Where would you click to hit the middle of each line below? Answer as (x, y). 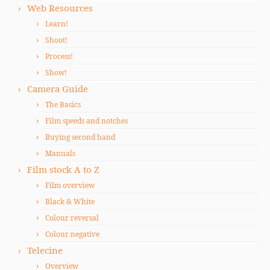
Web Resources (60, 8)
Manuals (60, 153)
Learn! (57, 24)
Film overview (70, 185)
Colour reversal (72, 218)
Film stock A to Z (63, 169)
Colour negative (72, 234)
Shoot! (56, 40)
